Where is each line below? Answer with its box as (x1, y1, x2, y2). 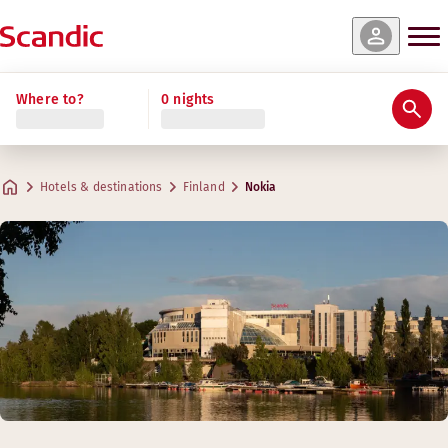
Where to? (16, 90, 84, 108)
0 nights (161, 90, 215, 108)
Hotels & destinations (40, 180, 163, 194)
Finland (182, 180, 225, 194)
